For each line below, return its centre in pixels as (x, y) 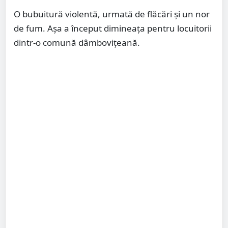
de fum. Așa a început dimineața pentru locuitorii (113, 28)
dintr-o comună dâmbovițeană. (77, 42)
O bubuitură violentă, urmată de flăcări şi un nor (112, 14)
